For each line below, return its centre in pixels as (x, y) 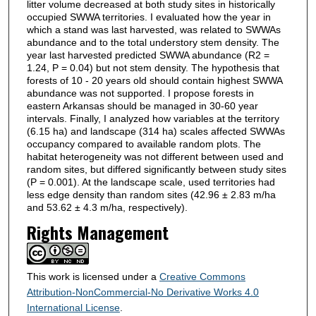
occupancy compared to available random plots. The (144, 144)
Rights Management (97, 232)
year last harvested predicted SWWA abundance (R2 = (148, 55)
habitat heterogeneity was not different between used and (155, 156)
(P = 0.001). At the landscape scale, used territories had (151, 182)
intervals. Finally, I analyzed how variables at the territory (153, 118)
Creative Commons (202, 277)
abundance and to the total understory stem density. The (153, 42)
